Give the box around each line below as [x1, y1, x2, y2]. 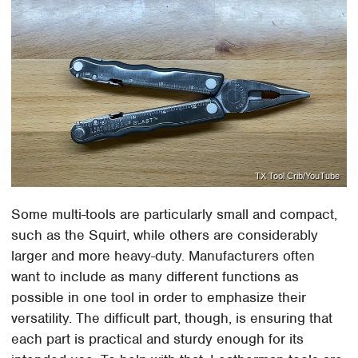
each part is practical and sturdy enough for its [11, 330, 304, 348]
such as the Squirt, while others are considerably [11, 226, 319, 245]
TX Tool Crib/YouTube [254, 170, 340, 181]
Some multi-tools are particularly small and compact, [11, 205, 338, 224]
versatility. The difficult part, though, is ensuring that [11, 309, 333, 328]
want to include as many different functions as [11, 268, 300, 286]
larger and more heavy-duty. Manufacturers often [11, 247, 316, 265]
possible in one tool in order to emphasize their [11, 288, 307, 307]
